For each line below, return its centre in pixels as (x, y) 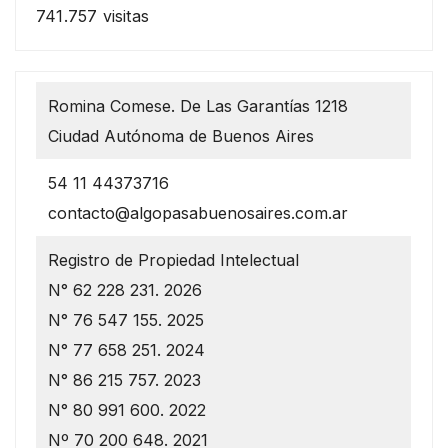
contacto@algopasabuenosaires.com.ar (198, 212)
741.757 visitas (92, 15)
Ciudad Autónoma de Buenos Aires (181, 135)
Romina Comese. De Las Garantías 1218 (198, 105)
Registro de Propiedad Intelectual (174, 259)
